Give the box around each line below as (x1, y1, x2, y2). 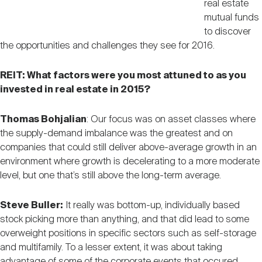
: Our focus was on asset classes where (87, 114, 256, 125)
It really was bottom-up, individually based (63, 200, 240, 211)
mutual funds (204, 12, 259, 23)
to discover (204, 26, 251, 37)
